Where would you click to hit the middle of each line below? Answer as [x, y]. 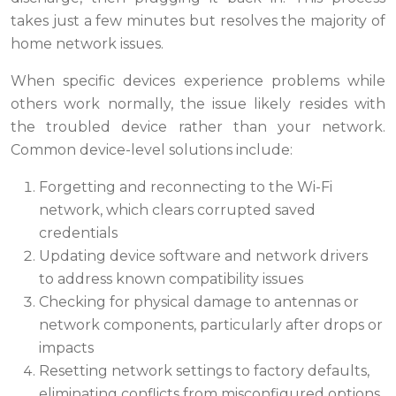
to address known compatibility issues [171, 279]
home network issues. [87, 44]
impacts [66, 348]
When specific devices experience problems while [198, 81]
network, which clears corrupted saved [177, 210]
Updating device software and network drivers [203, 256]
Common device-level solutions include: [152, 150]
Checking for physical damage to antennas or [199, 302]
